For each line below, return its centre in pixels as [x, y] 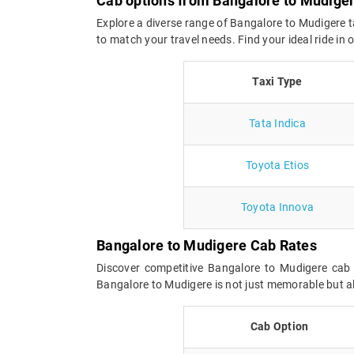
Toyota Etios [277, 165]
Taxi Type [277, 81]
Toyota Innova [277, 207]
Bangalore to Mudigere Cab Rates [207, 245]
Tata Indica [277, 123]
